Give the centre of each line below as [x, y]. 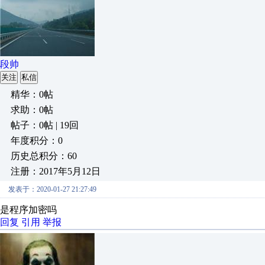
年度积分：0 [37, 140]
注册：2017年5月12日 [56, 171]
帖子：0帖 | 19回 [45, 125]
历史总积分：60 [44, 156]
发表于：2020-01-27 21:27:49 [52, 189]
